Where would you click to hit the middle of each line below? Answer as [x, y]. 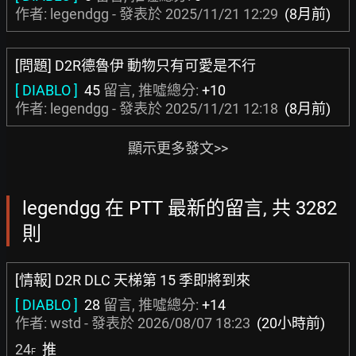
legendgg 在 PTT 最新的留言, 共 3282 [180, 208]
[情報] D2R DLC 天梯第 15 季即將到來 [133, 280]
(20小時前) [291, 323]
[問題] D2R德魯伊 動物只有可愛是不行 [135, 66]
